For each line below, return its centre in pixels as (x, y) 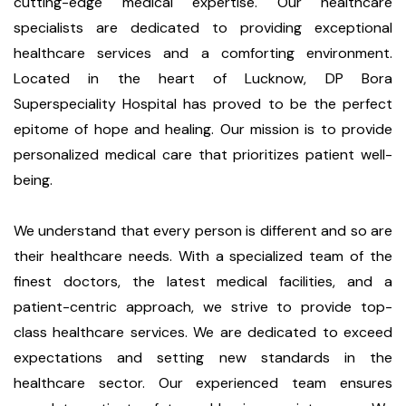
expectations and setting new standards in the (203, 358)
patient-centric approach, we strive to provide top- (203, 307)
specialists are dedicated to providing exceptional (203, 28)
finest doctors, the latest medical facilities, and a (203, 281)
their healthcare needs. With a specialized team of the (203, 256)
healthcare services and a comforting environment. (203, 53)
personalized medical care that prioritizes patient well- (203, 155)
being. (33, 180)
